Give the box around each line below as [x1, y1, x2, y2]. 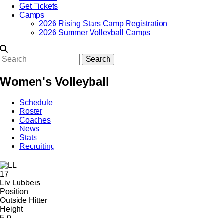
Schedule [19, 98, 53, 107]
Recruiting [19, 142, 55, 150]
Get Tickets [19, 2, 58, 10]
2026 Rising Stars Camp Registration [39, 19, 167, 28]
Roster [19, 107, 42, 115]
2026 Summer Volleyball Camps [39, 28, 150, 36]
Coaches [19, 115, 51, 124]
